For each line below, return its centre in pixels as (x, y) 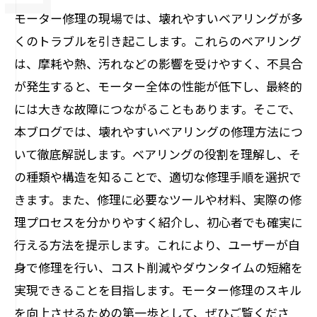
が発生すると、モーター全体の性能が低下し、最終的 (158, 86)
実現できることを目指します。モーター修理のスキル (158, 290)
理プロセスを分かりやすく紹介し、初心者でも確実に (158, 222)
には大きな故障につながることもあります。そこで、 (157, 109)
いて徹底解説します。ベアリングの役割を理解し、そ (157, 154)
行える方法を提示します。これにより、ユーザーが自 (157, 244)
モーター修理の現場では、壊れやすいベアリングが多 (158, 18)
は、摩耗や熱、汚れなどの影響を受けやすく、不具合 (158, 63)
